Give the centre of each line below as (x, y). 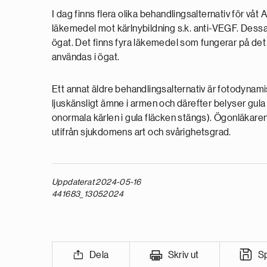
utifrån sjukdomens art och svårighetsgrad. (142, 132)
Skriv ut (183, 255)
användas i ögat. (86, 57)
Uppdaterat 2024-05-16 (97, 182)
